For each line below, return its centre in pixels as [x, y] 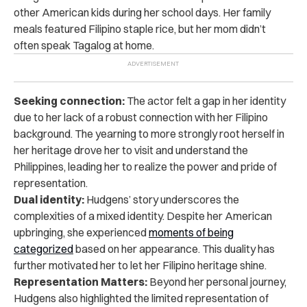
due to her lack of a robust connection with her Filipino [141, 117]
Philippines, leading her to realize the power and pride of [145, 166]
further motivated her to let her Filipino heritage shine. [140, 265]
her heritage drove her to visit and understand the [131, 150]
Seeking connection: [69, 100]
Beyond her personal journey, [217, 281]
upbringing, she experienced [81, 232]
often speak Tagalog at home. [84, 45]
